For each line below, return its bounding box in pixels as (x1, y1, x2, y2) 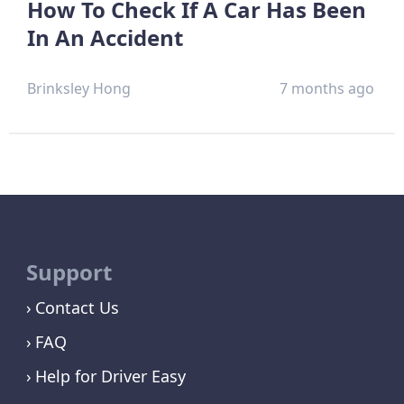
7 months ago (280, 78, 375, 98)
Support (25, 256, 112, 287)
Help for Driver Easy (34, 364, 186, 387)
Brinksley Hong (27, 78, 131, 98)
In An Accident (27, 22, 183, 52)
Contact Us (34, 296, 119, 318)
